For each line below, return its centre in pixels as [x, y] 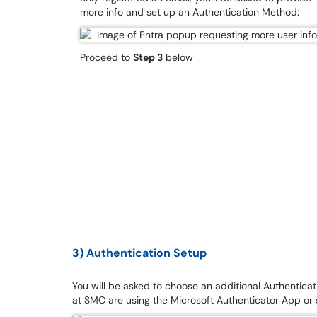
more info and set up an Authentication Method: [190, 12]
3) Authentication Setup [139, 253]
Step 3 [148, 57]
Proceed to [106, 57]
